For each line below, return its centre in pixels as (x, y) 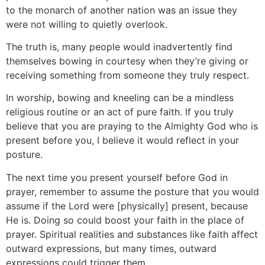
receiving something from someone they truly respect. (127, 75)
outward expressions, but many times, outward (111, 248)
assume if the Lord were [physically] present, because (127, 206)
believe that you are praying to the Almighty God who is (132, 126)
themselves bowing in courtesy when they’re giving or (127, 61)
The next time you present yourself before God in (117, 177)
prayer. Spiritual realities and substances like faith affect (132, 234)
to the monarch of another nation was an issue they (122, 10)
